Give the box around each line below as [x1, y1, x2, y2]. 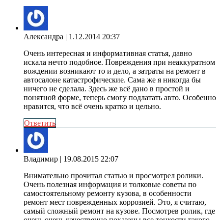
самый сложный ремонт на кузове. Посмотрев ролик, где [24, 207, 215, 216]
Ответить [24, 119, 55, 128]
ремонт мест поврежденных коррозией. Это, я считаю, [24, 198, 206, 207]
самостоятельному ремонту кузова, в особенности [24, 189, 192, 198]
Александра [24, 32, 63, 41]
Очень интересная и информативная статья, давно [24, 49, 192, 58]
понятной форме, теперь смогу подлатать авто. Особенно [24, 93, 216, 102]
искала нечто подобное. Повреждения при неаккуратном [24, 58, 215, 67]
